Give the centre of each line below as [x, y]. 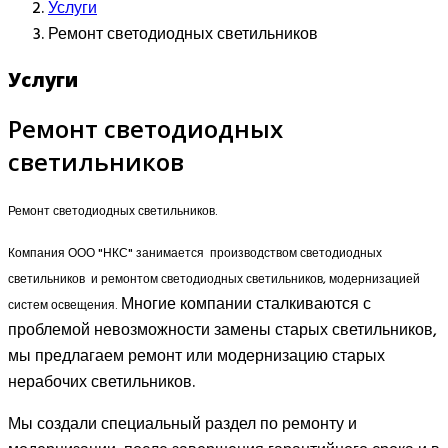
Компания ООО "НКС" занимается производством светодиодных [195, 253]
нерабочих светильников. [101, 382]
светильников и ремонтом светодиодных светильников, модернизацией [214, 279]
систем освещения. [64, 305]
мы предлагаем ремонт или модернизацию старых [196, 356]
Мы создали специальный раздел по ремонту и [182, 424]
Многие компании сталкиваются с [246, 304]
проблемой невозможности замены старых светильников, [222, 330]
